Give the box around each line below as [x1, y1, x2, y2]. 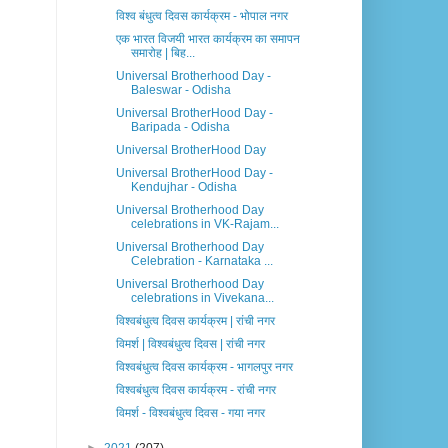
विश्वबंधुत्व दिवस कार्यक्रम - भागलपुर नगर [115, 360, 293, 375]
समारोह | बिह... [130, 46, 195, 61]
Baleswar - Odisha [130, 83, 231, 98]
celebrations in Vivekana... [130, 291, 274, 306]
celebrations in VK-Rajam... [130, 217, 279, 232]
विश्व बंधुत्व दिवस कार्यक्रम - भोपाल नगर [115, 9, 288, 24]
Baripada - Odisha [130, 120, 230, 135]
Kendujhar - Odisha [130, 180, 237, 195]
